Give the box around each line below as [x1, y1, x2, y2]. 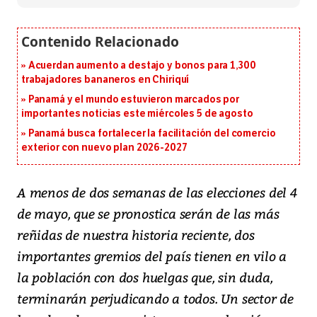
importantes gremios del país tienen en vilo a [17, 247, 287, 265]
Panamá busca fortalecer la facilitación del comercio [28, 127, 276, 140]
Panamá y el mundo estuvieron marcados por [28, 93, 240, 106]
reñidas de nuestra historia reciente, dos [17, 226, 255, 244]
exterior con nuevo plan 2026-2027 [21, 142, 188, 154]
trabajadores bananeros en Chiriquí [21, 74, 190, 86]
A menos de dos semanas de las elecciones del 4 [17, 183, 298, 202]
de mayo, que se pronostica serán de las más [17, 204, 279, 223]
